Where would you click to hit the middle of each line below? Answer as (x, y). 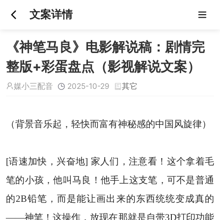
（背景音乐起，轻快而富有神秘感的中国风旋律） (108, 124)
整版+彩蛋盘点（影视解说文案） (103, 66)
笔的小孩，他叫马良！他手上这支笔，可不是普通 (110, 180)
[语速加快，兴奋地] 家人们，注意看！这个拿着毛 (110, 161)
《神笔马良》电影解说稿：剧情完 (105, 46)
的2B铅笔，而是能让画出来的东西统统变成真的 (110, 198)
